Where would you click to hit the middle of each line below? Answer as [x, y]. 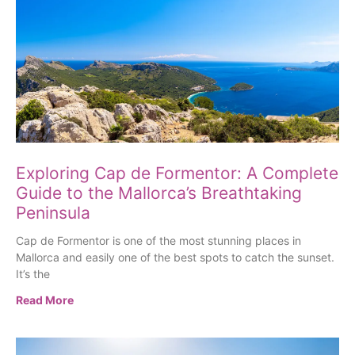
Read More [45, 300]
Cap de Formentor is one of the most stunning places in [158, 241]
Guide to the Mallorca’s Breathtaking [159, 193]
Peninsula [53, 213]
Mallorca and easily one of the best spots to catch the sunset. [175, 258]
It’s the [33, 274]
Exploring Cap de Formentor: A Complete [177, 174]
